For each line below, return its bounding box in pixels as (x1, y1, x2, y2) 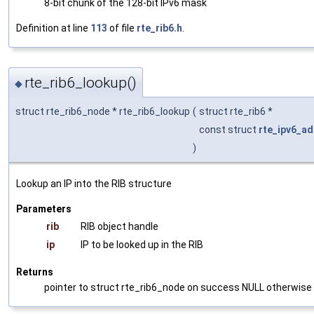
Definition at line (16, 22, 90, 34)
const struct (199, 123, 259, 135)
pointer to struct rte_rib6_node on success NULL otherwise (44, 281, 312, 293)
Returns (16, 266, 53, 278)
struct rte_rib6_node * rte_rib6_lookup (15, 105, 190, 117)
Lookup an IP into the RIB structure (16, 177, 172, 189)
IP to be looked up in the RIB (81, 238, 203, 250)
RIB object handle (81, 220, 158, 232)
